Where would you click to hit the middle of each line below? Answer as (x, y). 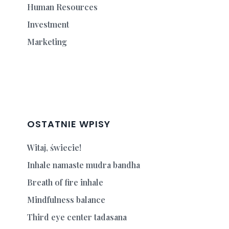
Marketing (47, 42)
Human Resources (63, 7)
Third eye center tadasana (77, 217)
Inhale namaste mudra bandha (84, 165)
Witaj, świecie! (54, 147)
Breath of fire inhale (65, 182)
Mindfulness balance (66, 200)
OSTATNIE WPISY (69, 124)
